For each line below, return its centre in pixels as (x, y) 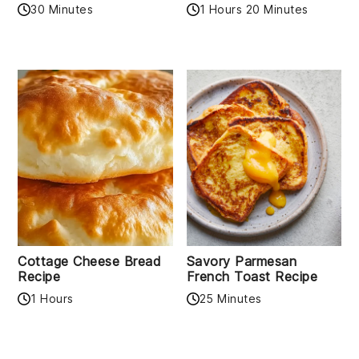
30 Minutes (62, 10)
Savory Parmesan (241, 262)
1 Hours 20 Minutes (254, 10)
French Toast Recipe (252, 277)
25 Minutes (230, 299)
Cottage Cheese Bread (90, 262)
